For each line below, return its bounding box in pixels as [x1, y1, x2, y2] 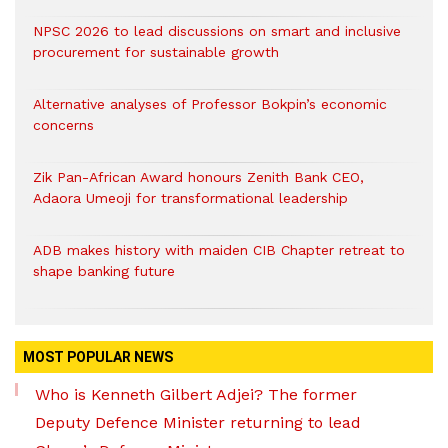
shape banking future [33, 263, 175, 280]
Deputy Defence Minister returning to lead [35, 413, 361, 433]
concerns [33, 117, 94, 134]
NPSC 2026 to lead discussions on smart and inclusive [33, 23, 401, 40]
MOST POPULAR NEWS [23, 349, 173, 366]
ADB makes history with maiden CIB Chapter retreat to [33, 242, 405, 259]
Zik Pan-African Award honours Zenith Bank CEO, [33, 169, 364, 186]
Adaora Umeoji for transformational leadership [33, 190, 348, 207]
